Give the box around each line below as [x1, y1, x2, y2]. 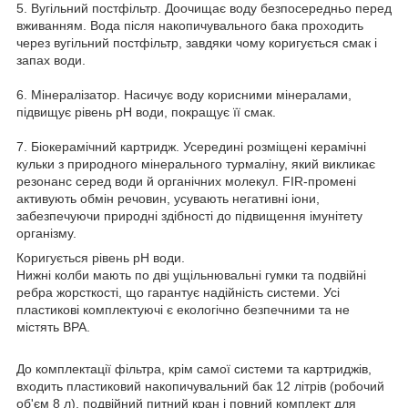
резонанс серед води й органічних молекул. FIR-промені [16, 173, 356, 189]
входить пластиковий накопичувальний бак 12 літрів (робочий [16, 378, 384, 393]
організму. [16, 225, 76, 240]
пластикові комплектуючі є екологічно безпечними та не [16, 301, 350, 317]
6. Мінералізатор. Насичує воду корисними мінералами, [16, 87, 352, 102]
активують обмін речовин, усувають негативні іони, [16, 190, 320, 206]
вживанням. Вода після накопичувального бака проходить [16, 17, 363, 33]
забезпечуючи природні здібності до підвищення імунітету [16, 208, 362, 223]
